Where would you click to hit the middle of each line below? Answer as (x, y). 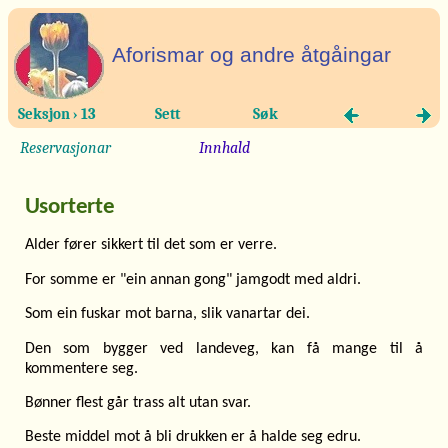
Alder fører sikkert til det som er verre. (150, 245)
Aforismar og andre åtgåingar (251, 54)
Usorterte (69, 207)
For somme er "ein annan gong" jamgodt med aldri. (192, 279)
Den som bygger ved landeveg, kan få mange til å (224, 348)
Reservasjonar (65, 148)
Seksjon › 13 (57, 114)
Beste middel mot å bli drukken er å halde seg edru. (192, 437)
